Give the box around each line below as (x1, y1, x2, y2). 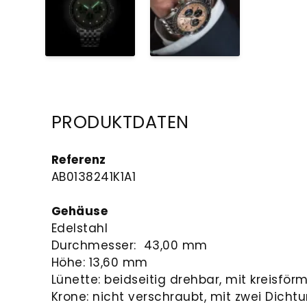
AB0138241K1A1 (51, 168, 136, 185)
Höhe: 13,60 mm (51, 254, 148, 271)
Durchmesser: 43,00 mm (51, 236, 208, 254)
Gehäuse (51, 202, 108, 219)
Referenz (51, 151, 106, 168)
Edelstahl (51, 219, 108, 236)
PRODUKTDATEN (51, 110, 189, 135)
